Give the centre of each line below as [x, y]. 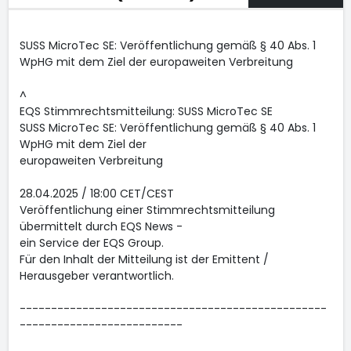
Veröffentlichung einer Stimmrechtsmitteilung [147, 210]
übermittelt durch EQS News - [101, 226]
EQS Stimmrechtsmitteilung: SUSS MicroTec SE [146, 111]
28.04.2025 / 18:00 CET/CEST [96, 194]
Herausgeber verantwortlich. [96, 276]
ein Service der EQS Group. [91, 243]
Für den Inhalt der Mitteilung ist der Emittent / [144, 259]
